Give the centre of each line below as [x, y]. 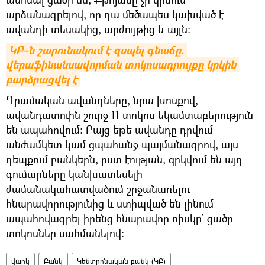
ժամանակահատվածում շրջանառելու [98, 188]
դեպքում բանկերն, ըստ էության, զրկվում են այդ [124, 159]
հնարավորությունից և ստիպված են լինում [110, 203]
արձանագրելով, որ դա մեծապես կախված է [115, 14]
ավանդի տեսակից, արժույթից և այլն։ [98, 29]
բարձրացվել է [42, 79]
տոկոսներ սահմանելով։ [65, 233]
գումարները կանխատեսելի [74, 174]
